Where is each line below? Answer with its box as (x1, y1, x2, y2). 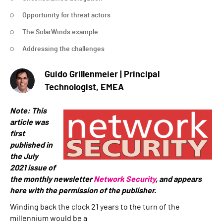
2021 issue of (10, 164, 55, 172)
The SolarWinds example (22, 29, 98, 36)
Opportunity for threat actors (22, 12, 111, 19)
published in (10, 141, 53, 149)
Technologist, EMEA (45, 83, 124, 92)
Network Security (94, 175, 156, 183)
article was (10, 118, 49, 126)
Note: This (10, 107, 47, 115)
